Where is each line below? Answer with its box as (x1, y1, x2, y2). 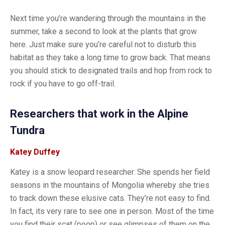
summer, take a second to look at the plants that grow (10, 27, 197, 36)
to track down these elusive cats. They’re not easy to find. (10, 193, 211, 203)
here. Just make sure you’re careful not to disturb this (10, 40, 196, 49)
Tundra (10, 124, 45, 137)
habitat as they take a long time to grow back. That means (10, 53, 210, 62)
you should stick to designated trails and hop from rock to (10, 66, 212, 75)
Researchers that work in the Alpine (10, 107, 188, 120)
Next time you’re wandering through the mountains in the (10, 14, 206, 23)
